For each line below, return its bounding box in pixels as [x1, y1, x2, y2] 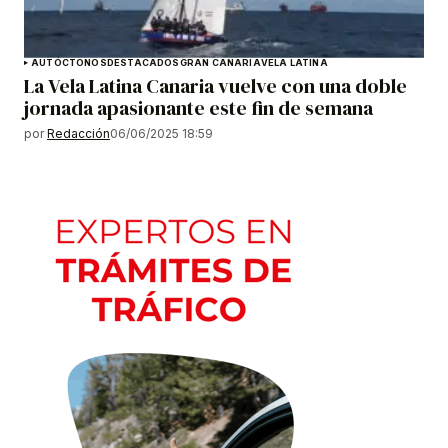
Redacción [47, 125, 110, 141]
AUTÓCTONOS [31, 56, 107, 68]
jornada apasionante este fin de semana [24, 93, 373, 122]
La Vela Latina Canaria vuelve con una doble [24, 71, 407, 100]
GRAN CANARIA [179, 56, 261, 68]
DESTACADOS [106, 56, 180, 68]
